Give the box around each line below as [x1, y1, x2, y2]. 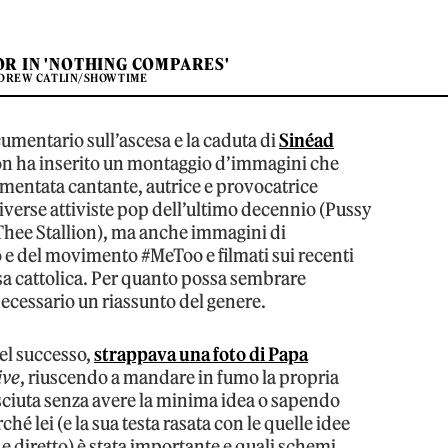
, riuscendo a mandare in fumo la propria [20, 365, 340, 389]
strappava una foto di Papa [94, 342, 309, 366]
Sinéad [279, 128, 335, 152]
